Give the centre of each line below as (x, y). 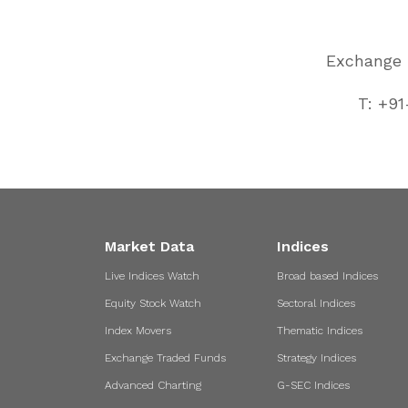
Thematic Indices (320, 331)
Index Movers (138, 331)
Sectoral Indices (316, 303)
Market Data (149, 246)
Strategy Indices (317, 358)
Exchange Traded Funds (165, 358)
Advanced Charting (153, 385)
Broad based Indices (328, 276)
